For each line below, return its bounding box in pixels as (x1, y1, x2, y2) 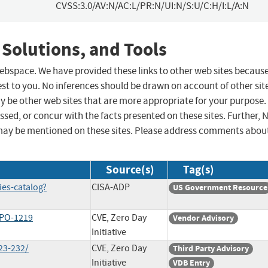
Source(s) (106, 162, 154, 178)
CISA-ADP (92, 181, 130, 194)
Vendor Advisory (173, 212, 234, 224)
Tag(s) (183, 162, 214, 178)
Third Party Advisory (173, 243, 249, 255)
